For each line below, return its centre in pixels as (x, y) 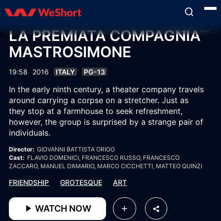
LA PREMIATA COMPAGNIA (105, 36)
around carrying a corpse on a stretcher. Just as (99, 100)
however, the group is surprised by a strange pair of (106, 122)
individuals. (30, 133)
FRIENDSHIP (29, 182)
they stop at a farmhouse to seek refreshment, (96, 111)
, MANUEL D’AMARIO (66, 166)
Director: (22, 149)
